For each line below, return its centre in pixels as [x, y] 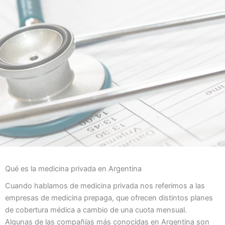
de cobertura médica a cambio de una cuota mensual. [96, 210]
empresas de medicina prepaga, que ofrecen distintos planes [109, 198]
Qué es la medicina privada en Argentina [73, 169]
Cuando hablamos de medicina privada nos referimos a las [105, 186]
